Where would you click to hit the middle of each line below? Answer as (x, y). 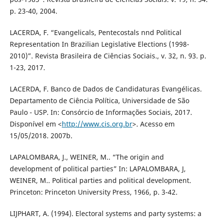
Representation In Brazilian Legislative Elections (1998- (99, 44)
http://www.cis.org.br (97, 124)
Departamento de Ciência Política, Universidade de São (99, 101)
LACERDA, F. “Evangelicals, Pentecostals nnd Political (95, 33)
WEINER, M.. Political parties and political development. (100, 181)
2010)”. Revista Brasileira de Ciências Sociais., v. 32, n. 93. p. (108, 56)
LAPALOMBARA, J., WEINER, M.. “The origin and (87, 157)
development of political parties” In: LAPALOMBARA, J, (98, 169)
